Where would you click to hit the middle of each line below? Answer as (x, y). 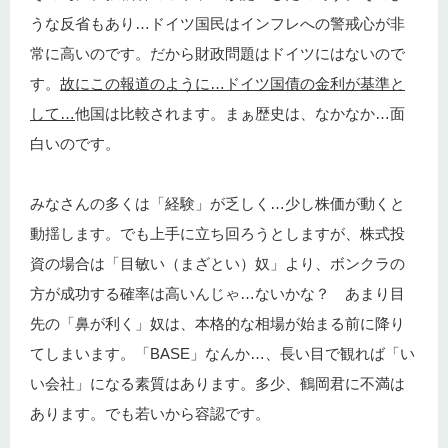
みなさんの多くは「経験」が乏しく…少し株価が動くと (217, 203)
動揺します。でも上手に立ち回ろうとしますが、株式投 (217, 233)
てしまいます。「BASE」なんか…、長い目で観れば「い (222, 353)
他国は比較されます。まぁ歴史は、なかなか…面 (240, 113)
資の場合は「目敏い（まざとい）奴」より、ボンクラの (217, 263)
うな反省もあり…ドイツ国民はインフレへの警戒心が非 (217, 23)
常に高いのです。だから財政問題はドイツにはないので (217, 53)
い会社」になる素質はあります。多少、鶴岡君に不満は (217, 383)
